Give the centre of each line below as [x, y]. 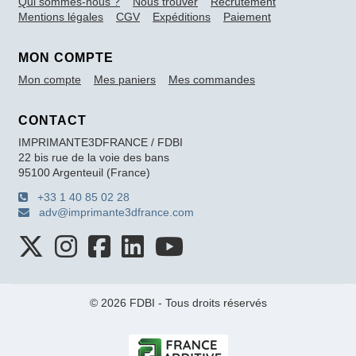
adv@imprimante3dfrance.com [112, 212]
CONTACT [52, 120]
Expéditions [182, 16]
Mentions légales [61, 16]
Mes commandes [212, 79]
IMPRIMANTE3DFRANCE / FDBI [101, 142]
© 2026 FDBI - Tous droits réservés [178, 302]
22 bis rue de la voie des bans [94, 157]
